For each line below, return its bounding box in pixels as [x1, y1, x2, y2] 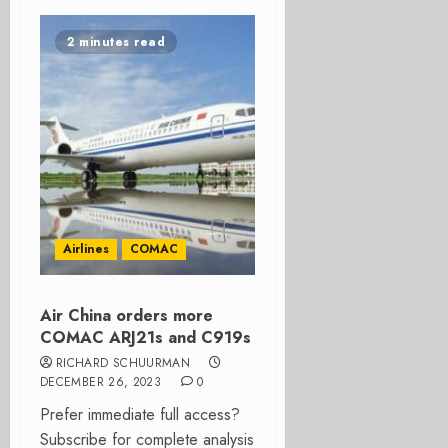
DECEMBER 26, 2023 [40, 373, 162, 391]
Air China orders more [40, 304, 213, 327]
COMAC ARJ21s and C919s [40, 326, 251, 349]
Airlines [63, 240, 109, 258]
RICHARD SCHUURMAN [56, 354, 191, 372]
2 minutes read [67, 33, 165, 51]
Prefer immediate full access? [40, 403, 240, 426]
